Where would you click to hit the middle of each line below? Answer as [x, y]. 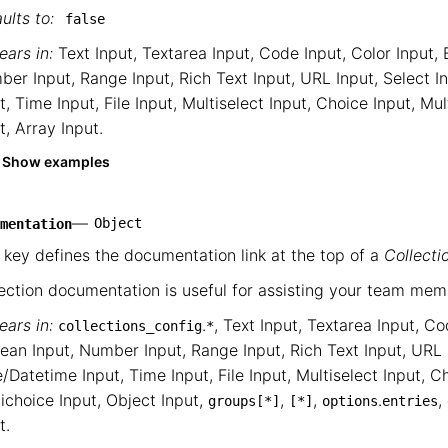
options [350, 401]
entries [410, 401]
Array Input [57, 128]
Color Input [392, 53]
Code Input [300, 53]
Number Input [130, 350]
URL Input [337, 78]
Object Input [152, 400]
